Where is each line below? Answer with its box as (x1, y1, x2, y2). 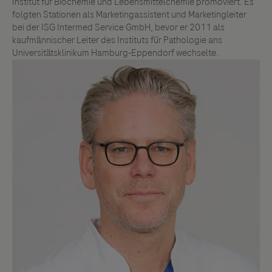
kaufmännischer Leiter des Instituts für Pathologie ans (12, 33, 222, 47)
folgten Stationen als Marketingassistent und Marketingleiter (12, 8, 246, 21)
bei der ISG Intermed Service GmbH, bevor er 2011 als (12, 21, 225, 34)
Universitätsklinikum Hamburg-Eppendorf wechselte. (12, 46, 219, 59)
